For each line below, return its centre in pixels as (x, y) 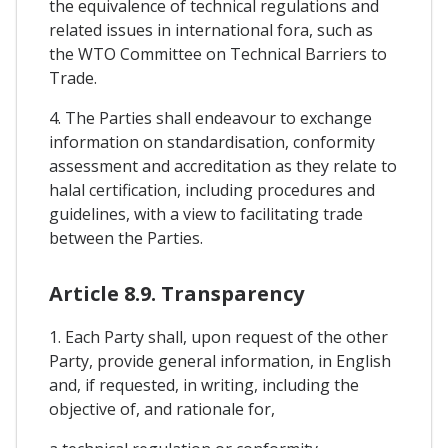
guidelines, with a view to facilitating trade (206, 214)
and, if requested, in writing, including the (204, 385)
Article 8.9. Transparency (176, 294)
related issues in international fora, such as (211, 30)
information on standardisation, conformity (212, 142)
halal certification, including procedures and (212, 190)
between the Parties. (126, 238)
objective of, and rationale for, (162, 409)
